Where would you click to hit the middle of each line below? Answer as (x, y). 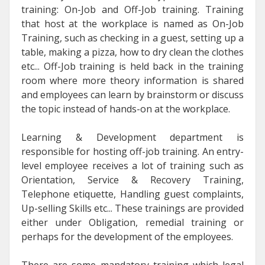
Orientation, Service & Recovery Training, (132, 180)
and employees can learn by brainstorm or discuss (132, 94)
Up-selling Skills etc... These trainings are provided (132, 208)
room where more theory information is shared (132, 80)
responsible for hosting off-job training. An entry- (132, 151)
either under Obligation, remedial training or (132, 222)
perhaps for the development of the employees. (127, 236)
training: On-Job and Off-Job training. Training (132, 9)
